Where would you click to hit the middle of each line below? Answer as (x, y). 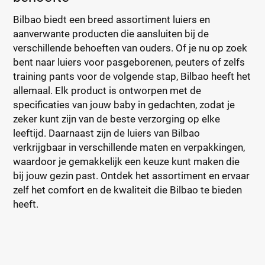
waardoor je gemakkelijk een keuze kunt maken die (127, 161)
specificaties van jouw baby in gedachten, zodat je (124, 105)
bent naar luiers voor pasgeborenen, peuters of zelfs (129, 62)
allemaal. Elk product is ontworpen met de (107, 91)
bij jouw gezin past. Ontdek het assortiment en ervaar (132, 176)
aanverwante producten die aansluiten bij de (111, 34)
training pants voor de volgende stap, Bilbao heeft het (132, 76)
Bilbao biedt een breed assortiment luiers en (112, 20)
